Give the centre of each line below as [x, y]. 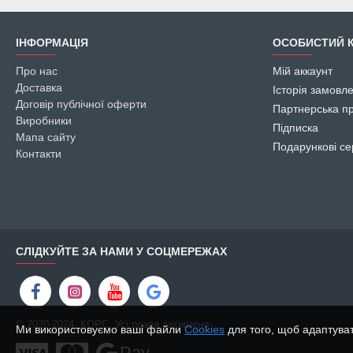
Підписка [295, 128]
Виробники [44, 121]
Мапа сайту [46, 137]
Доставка [39, 88]
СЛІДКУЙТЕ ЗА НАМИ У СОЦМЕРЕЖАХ [121, 251]
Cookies [204, 329]
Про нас [37, 71]
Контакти [39, 154]
